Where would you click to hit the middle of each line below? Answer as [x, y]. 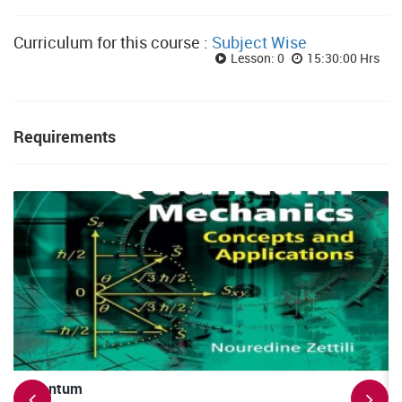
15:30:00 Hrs [343, 58]
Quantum [52, 389]
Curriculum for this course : [113, 42]
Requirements [65, 136]
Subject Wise [259, 42]
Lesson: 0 [259, 58]
